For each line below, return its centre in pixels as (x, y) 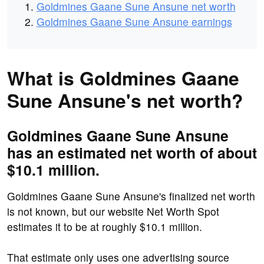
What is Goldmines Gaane (123, 78)
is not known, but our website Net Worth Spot (113, 212)
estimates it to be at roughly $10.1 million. (105, 227)
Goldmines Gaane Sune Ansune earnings (134, 21)
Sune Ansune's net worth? (125, 100)
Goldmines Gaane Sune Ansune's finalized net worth (131, 196)
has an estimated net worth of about (132, 153)
